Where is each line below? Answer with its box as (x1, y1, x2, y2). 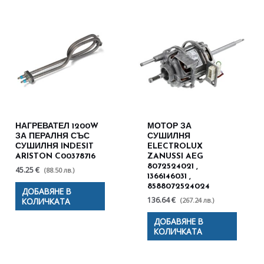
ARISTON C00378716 (15, 152, 96, 160)
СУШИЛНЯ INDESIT (15, 142, 94, 150)
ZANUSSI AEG (147, 152, 204, 160)
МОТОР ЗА (147, 122, 192, 130)
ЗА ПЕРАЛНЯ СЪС (15, 132, 90, 140)
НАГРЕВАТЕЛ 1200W (15, 122, 99, 130)
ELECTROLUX (147, 142, 203, 150)
